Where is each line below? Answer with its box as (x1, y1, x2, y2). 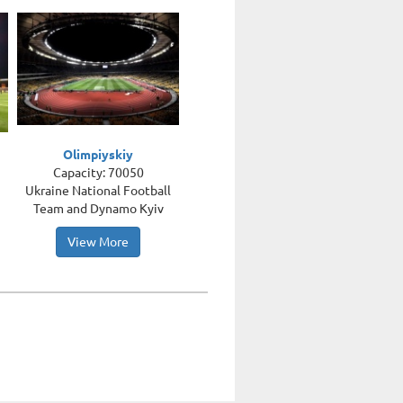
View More (67, 235, 130, 249)
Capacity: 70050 (52, 166, 144, 180)
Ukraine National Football (25, 184, 172, 198)
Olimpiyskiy (63, 148, 134, 162)
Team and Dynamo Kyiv (32, 201, 164, 216)
